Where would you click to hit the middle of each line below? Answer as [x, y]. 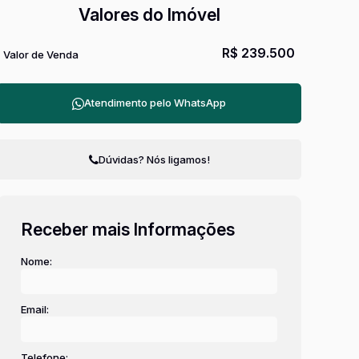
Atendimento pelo [129, 103]
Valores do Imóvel [149, 14]
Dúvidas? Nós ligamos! [154, 159]
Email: [35, 309]
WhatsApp [200, 103]
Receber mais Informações [128, 229]
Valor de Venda [41, 54]
